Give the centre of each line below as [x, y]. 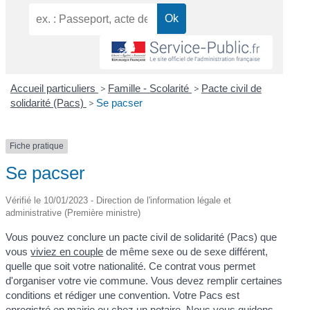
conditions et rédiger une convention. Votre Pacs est [123, 295]
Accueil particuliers [54, 89]
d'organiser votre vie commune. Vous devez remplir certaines [144, 280]
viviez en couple [67, 251]
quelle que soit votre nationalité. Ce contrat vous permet [131, 266]
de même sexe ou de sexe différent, [186, 251]
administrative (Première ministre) [73, 212]
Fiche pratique [37, 146]
